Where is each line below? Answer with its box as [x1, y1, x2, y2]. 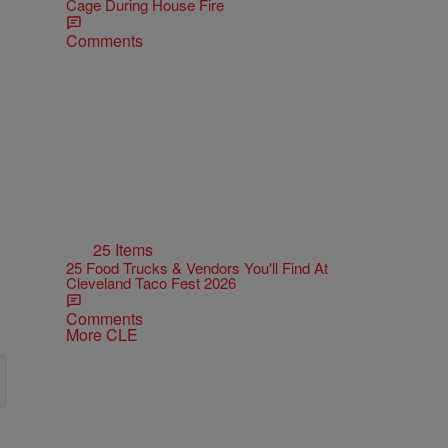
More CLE [66, 323, 138, 347]
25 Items [93, 238, 153, 262]
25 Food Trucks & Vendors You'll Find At [66, 257, 328, 279]
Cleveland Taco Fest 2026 [66, 272, 236, 294]
